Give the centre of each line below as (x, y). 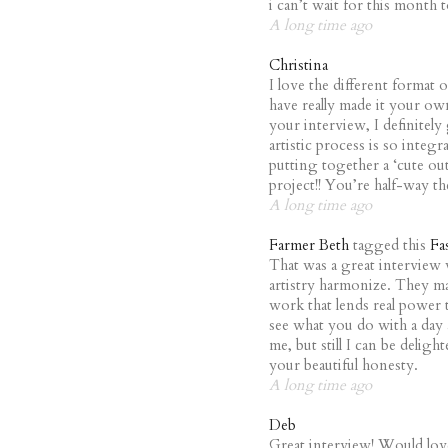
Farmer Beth (311, 245)
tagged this (391, 245)
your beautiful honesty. (343, 365)
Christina (298, 65)
